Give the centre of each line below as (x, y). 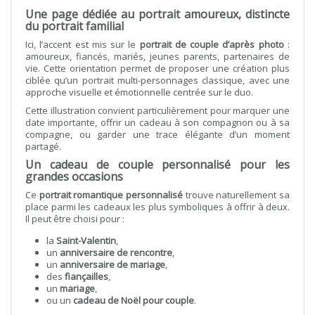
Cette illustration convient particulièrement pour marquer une (157, 110)
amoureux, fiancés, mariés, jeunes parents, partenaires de (157, 56)
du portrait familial (75, 26)
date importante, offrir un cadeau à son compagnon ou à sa (157, 122)
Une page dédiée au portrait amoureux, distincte (157, 14)
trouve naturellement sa (237, 195)
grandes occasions (74, 176)
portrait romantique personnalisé (111, 195)
